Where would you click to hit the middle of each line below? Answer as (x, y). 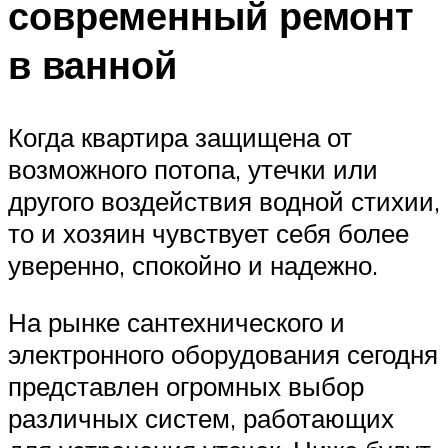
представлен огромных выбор (186, 386)
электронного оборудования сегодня (223, 354)
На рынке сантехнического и (176, 322)
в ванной (92, 64)
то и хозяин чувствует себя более (208, 232)
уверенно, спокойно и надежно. (200, 264)
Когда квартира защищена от (180, 136)
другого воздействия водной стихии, (224, 200)
